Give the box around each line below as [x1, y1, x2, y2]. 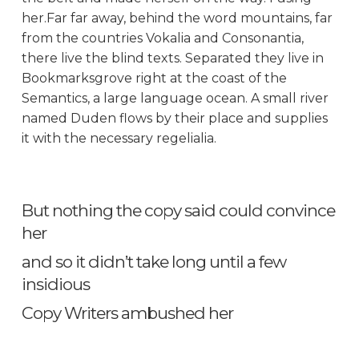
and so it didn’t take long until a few [21, 251, 286, 272]
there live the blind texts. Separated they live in [21, 50, 324, 66]
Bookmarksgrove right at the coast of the [21, 70, 287, 86]
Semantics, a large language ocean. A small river [21, 90, 329, 106]
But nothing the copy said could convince [21, 200, 335, 220]
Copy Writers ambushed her [21, 302, 233, 323]
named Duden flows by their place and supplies [21, 110, 328, 126]
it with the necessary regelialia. [21, 130, 216, 146]
